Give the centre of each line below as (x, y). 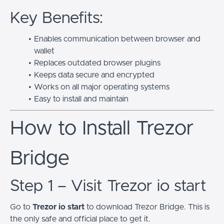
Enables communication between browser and (117, 39)
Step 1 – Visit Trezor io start (108, 186)
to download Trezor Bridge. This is (147, 207)
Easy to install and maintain (81, 99)
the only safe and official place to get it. (80, 219)
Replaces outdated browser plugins (97, 63)
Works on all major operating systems (101, 87)
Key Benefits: (56, 18)
